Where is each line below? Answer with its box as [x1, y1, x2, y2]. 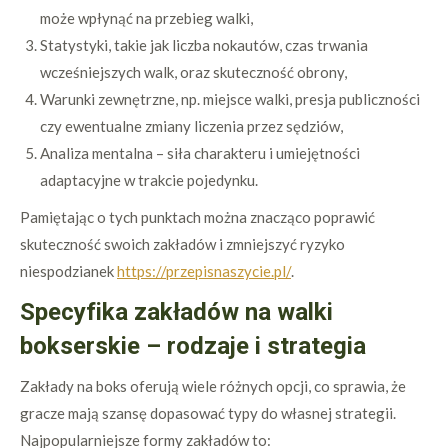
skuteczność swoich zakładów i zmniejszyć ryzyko [20, 235, 345, 253]
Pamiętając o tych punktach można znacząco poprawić [20, 208, 375, 226]
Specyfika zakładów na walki [20, 298, 333, 326]
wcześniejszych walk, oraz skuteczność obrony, [40, 63, 347, 81]
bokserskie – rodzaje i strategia [20, 332, 366, 360]
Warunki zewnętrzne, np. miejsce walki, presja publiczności [40, 90, 420, 108]
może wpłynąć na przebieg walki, [40, 9, 253, 27]
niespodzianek [20, 262, 117, 280]
